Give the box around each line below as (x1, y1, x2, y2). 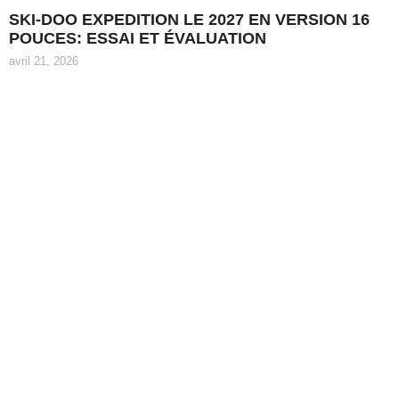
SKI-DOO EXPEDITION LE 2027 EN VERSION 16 (9, 11, 370, 29)
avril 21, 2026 (9, 54, 78, 69)
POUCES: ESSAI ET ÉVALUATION (9, 29, 266, 48)
